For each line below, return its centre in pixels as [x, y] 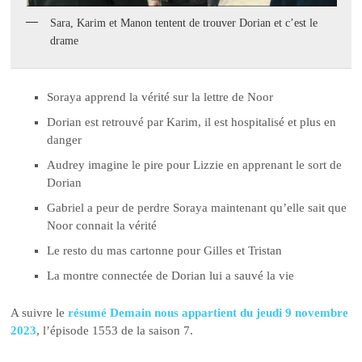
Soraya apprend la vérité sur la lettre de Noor [160, 97]
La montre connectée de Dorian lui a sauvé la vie [171, 275]
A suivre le [40, 312]
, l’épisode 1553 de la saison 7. [115, 330]
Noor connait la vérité [102, 225]
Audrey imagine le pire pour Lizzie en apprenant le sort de [195, 164]
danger [65, 139]
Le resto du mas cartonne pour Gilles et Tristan [165, 250]
